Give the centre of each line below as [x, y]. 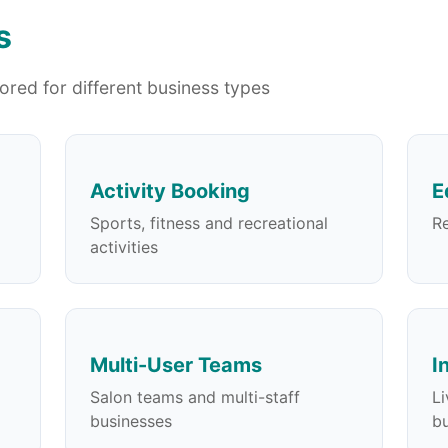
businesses [131, 420]
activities [124, 246]
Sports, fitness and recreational [209, 222]
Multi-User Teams [176, 364]
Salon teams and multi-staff [195, 396]
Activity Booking [170, 190]
